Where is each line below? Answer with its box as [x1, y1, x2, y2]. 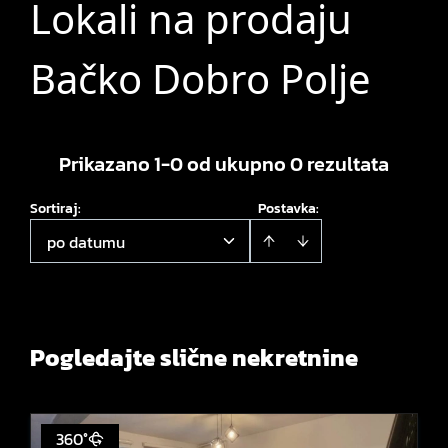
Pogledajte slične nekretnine [30, 340, 358, 375]
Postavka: [258, 198, 319, 219]
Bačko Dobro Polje [30, 51, 371, 106]
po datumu [47, 230, 125, 254]
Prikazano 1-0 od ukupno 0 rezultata [59, 149, 389, 179]
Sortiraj [30, 198, 78, 219]
